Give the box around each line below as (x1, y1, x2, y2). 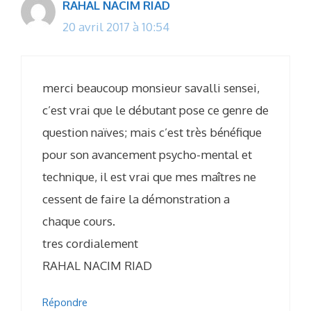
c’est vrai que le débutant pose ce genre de (42, 102, 269, 117)
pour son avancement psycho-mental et (42, 146, 252, 162)
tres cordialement (42, 235, 138, 251)
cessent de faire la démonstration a (42, 191, 230, 206)
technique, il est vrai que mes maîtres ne (42, 169, 256, 184)
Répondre (42, 296, 87, 309)
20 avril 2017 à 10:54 (62, 19, 169, 35)
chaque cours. (42, 213, 115, 228)
